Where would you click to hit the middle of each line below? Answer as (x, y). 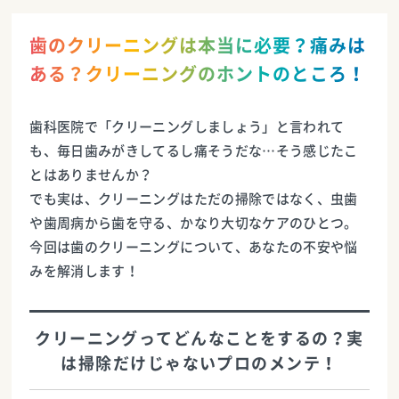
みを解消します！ (85, 271)
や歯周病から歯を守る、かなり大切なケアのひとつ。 (194, 223)
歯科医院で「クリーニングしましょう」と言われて (187, 127)
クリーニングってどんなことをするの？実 (199, 338)
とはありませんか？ (91, 175)
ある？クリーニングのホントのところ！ (198, 74)
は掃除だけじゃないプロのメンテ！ (199, 363)
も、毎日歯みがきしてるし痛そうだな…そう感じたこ (194, 151)
